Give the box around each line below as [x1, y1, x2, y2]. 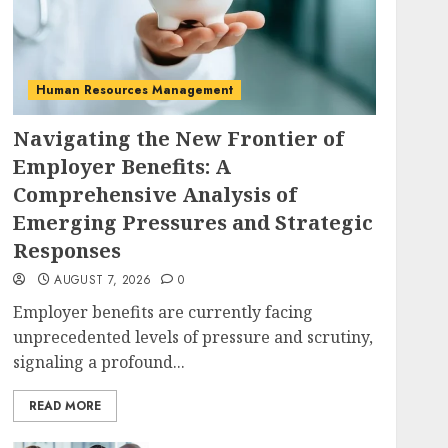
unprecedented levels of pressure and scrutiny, [12, 326, 373, 348]
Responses [12, 237, 121, 264]
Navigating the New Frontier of [12, 125, 344, 152]
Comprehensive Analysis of [12, 181, 297, 208]
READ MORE [28, 397, 101, 415]
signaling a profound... [12, 351, 185, 373]
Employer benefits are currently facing [12, 301, 313, 323]
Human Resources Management [35, 81, 233, 99]
